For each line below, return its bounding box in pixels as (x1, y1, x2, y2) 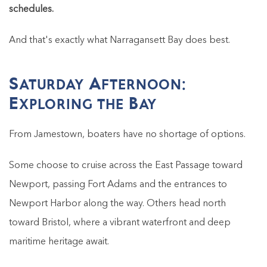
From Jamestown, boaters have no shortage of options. (9, 130, 246, 140)
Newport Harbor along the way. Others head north (9, 199, 226, 209)
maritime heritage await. (9, 237, 109, 247)
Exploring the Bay (9, 93, 157, 114)
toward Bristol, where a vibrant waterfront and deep (9, 218, 231, 228)
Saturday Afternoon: (9, 73, 187, 94)
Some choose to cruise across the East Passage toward (9, 161, 243, 171)
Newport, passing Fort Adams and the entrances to (9, 180, 227, 190)
